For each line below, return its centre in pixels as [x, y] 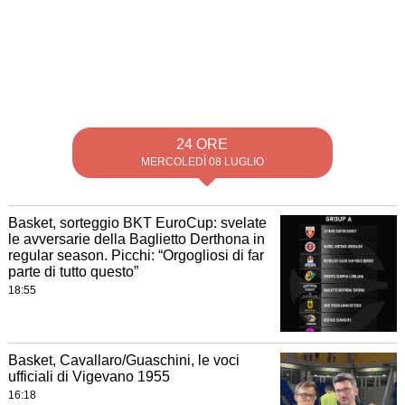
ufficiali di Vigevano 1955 [89, 377]
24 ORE [202, 144]
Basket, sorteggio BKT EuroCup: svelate [137, 223]
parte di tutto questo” [73, 272]
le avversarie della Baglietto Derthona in [136, 239]
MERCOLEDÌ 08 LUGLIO [202, 162]
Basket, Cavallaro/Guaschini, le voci [123, 361]
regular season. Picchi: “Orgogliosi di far [136, 255]
